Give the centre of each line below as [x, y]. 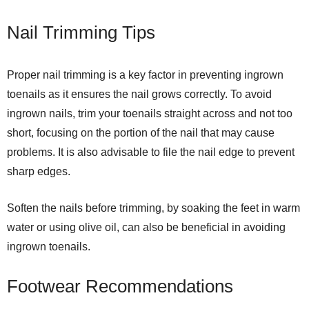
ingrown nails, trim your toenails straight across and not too [150, 113]
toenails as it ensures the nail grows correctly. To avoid [139, 94]
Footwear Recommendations [120, 286]
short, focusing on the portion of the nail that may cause [141, 133]
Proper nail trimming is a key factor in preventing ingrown [145, 75]
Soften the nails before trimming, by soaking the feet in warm [153, 208]
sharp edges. [39, 171]
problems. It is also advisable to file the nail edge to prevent [151, 152]
